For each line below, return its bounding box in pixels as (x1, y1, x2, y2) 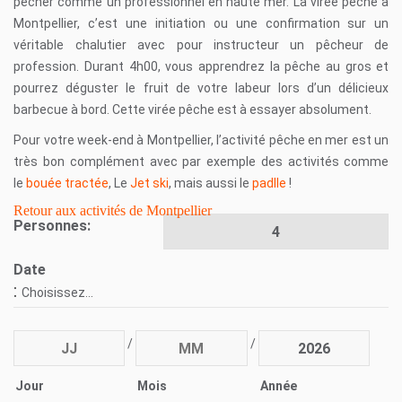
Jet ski (130, 176, 170, 191)
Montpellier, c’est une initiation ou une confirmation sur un (13, 16, 389, 31)
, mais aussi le (169, 176, 253, 191)
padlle (252, 176, 287, 191)
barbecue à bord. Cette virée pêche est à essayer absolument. (13, 102, 372, 118)
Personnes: (13, 217, 92, 235)
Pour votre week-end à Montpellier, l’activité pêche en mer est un (13, 133, 389, 148)
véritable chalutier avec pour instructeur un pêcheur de (13, 38, 389, 53)
